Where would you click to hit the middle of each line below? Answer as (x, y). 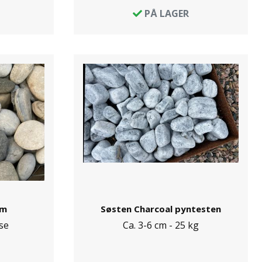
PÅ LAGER (165, 13)
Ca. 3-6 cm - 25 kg (161, 225)
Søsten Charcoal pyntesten (161, 209)
